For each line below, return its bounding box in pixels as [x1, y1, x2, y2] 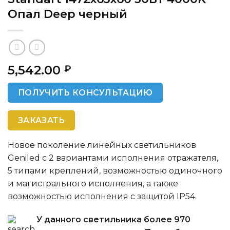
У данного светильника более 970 [36, 215, 190, 225]
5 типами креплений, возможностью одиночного [8, 165, 222, 176]
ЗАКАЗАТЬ [17, 116, 65, 126]
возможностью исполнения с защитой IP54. [8, 191, 197, 201]
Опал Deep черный [8, 6, 127, 21]
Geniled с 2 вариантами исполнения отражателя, [8, 152, 218, 163]
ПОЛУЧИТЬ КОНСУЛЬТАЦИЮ [17, 87, 153, 98]
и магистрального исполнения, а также [8, 178, 178, 188]
